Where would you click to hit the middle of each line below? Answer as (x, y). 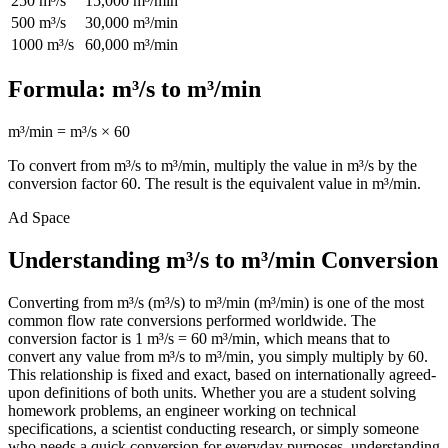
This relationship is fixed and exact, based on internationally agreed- (222, 375)
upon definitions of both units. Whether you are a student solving (212, 393)
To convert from (61, 166)
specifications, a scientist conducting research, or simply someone (213, 429)
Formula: (60, 89)
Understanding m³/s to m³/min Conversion (223, 260)
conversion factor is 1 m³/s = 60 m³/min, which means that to (199, 339)
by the (395, 166)
